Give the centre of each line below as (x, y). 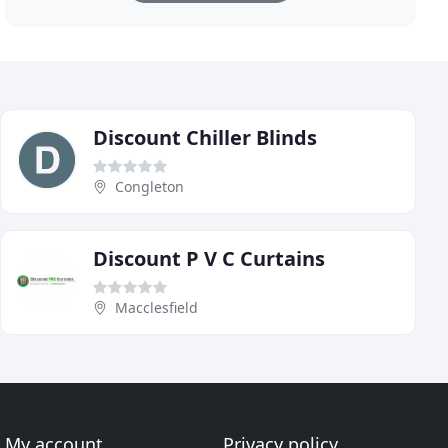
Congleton (149, 186)
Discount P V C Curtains (209, 258)
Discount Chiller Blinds (205, 137)
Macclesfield (156, 307)
